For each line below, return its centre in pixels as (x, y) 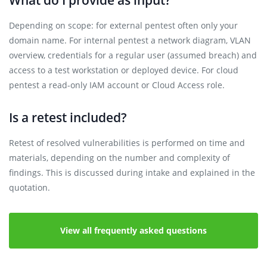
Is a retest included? (68, 117)
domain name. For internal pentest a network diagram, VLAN (130, 40)
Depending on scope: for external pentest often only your (123, 25)
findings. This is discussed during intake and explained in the (132, 173)
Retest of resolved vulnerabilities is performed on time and (127, 143)
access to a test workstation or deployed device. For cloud (124, 70)
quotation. (30, 187)
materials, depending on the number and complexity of (119, 158)
